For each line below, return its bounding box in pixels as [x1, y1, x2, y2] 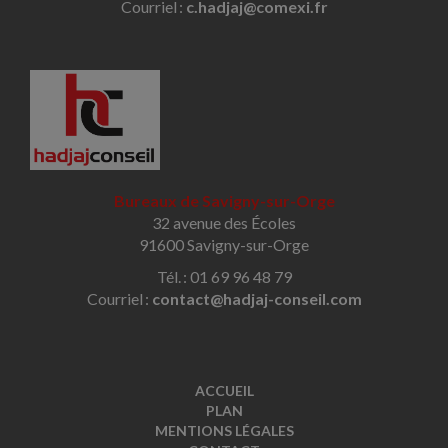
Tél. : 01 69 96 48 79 [156, 267, 292, 287]
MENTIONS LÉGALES [154, 422, 294, 440]
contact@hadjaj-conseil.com [151, 289, 362, 309]
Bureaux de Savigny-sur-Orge [113, 191, 335, 211]
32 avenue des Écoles [152, 213, 296, 233]
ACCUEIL [194, 382, 254, 400]
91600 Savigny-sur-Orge [139, 235, 309, 255]
